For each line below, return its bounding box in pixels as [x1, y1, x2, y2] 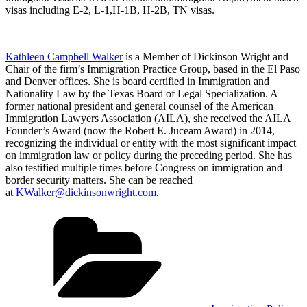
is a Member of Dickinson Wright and [123, 50, 288, 62]
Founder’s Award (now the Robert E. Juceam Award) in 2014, [5, 124, 275, 136]
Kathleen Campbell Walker [5, 50, 123, 62]
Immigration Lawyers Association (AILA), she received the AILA [5, 112, 291, 124]
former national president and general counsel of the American [5, 99, 273, 112]
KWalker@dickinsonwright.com [16, 186, 156, 198]
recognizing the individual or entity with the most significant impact [5, 136, 296, 149]
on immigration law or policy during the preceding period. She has [5, 149, 292, 161]
